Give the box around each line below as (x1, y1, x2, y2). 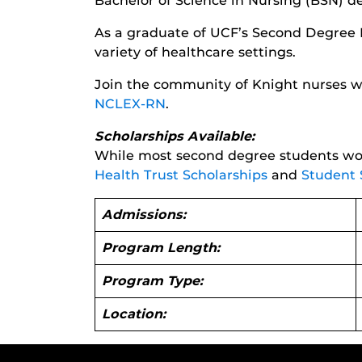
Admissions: (102, 206, 187, 222)
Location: (102, 305, 166, 322)
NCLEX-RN (95, 95, 166, 112)
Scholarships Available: (95, 128, 255, 144)
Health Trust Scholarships (95, 166, 267, 183)
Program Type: (102, 272, 204, 288)
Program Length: (102, 239, 221, 255)
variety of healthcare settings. (95, 44, 296, 60)
